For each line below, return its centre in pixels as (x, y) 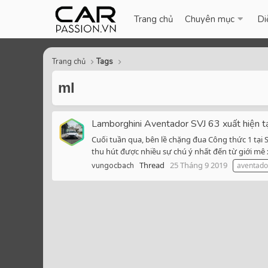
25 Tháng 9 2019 (199, 165)
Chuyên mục (210, 19)
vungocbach (113, 166)
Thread (152, 165)
